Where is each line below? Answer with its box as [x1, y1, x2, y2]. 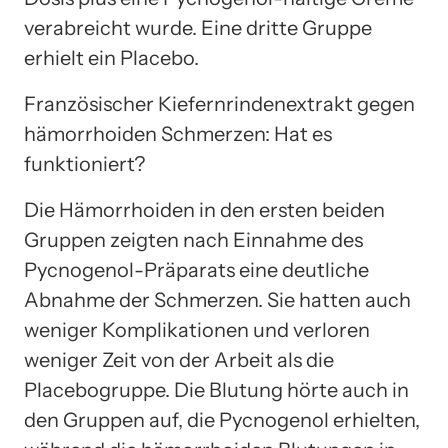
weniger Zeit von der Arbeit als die [24, 347, 334, 372]
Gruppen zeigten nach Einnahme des [24, 227, 363, 252]
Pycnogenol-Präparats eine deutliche [24, 257, 369, 282]
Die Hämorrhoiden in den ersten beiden [24, 197, 385, 222]
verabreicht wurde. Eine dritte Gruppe [24, 15, 372, 40]
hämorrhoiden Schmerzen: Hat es [24, 121, 332, 146]
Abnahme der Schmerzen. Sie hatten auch [24, 287, 411, 312]
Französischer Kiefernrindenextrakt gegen [24, 91, 415, 116]
